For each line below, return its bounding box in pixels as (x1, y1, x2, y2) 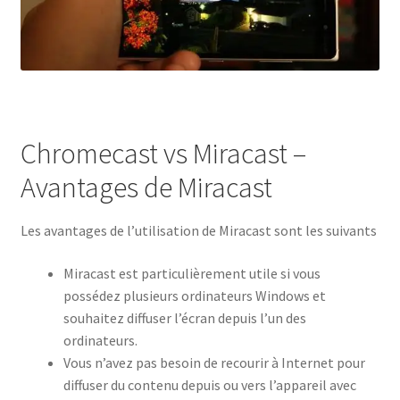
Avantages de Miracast (20, 169, 272, 205)
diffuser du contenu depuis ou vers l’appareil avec (62, 375, 356, 394)
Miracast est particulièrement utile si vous (62, 263, 321, 282)
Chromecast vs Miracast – (20, 135, 306, 171)
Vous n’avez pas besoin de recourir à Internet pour (62, 353, 365, 371)
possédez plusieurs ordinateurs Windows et (62, 286, 326, 304)
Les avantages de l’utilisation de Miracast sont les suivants (20, 221, 377, 239)
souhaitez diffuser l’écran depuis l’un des (62, 308, 306, 327)
